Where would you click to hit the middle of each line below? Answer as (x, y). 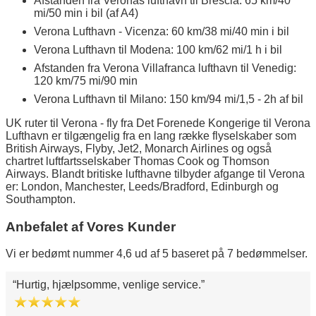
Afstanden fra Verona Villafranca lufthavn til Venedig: (165, 68)
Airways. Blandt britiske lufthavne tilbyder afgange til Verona (155, 174)
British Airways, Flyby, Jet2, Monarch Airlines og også (139, 148)
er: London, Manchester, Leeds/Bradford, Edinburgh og (142, 186)
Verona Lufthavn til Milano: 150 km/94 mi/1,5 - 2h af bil (169, 99)
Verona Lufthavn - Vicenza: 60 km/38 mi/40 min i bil (162, 31)
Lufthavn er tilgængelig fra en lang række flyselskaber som (151, 135)
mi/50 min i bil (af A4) (86, 13)
